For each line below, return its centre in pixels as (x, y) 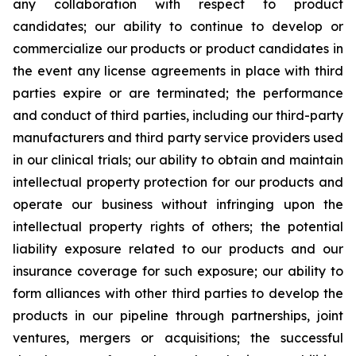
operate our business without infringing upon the (178, 204)
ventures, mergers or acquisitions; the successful (178, 337)
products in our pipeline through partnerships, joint (178, 315)
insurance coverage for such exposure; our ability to (178, 271)
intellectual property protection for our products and (178, 182)
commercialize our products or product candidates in (178, 48)
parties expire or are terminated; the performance (178, 93)
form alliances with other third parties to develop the (178, 293)
